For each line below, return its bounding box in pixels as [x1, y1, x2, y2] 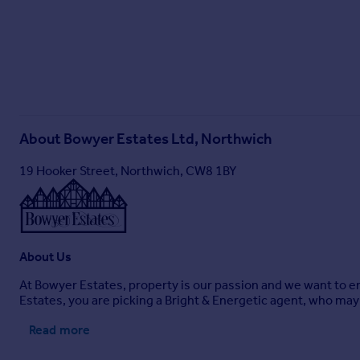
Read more [29, 322, 90, 337]
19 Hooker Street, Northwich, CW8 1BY [19, 163, 236, 178]
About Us [19, 249, 72, 264]
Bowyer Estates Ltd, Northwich [63, 130, 272, 149]
